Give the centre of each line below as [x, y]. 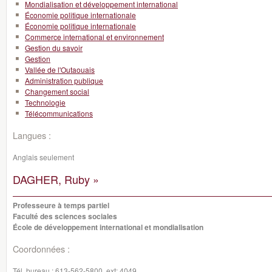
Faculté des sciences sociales [65, 216]
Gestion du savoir [54, 48]
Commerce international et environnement [94, 37]
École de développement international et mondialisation [108, 227]
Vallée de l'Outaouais [60, 70]
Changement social [57, 91]
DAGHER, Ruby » [56, 179]
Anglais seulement [43, 157]
